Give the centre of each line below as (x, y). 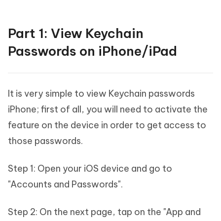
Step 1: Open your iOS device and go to (90, 168)
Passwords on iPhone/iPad (92, 51)
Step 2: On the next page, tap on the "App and (104, 212)
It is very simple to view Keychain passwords (101, 93)
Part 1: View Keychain (76, 33)
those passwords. (45, 141)
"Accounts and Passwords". (65, 184)
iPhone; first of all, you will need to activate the (108, 109)
